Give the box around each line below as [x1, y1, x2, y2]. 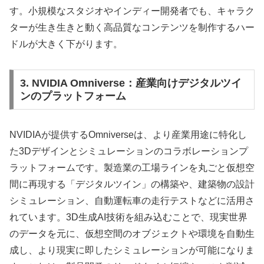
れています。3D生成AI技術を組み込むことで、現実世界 [9, 212, 247, 222]
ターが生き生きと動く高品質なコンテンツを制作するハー [9, 22, 255, 33]
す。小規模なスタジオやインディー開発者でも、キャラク [9, 6, 255, 16]
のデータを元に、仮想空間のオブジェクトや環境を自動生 [9, 228, 255, 239]
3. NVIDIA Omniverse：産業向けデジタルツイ [19, 77, 242, 89]
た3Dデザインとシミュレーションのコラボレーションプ [9, 146, 248, 156]
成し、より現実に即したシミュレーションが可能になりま [9, 245, 255, 255]
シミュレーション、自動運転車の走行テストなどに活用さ [9, 195, 255, 206]
